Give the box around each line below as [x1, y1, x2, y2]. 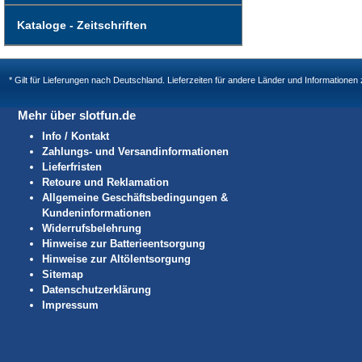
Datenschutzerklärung [41, 283, 151, 296]
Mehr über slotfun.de [17, 108, 136, 123]
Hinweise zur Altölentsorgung [41, 252, 191, 265]
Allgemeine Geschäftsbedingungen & [41, 191, 228, 204]
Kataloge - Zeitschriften [16, 18, 147, 32]
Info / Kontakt [41, 129, 109, 142]
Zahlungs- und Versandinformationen [41, 145, 229, 158]
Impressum [41, 298, 99, 311]
